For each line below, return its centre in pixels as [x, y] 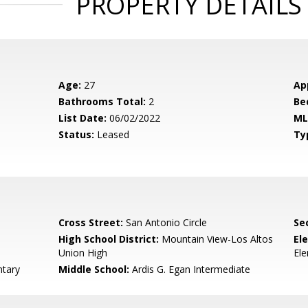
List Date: [83, 118]
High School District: [109, 239]
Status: [77, 134]
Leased [112, 134]
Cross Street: [91, 222]
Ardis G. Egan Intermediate [190, 269]
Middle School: [94, 269]
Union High [83, 253]
